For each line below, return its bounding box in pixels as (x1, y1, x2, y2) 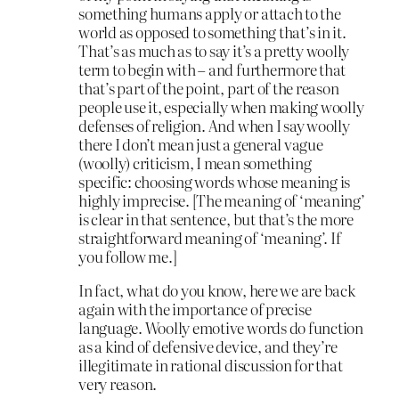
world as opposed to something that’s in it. (78, 20, 346, 44)
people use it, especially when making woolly (78, 95, 364, 118)
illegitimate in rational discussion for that (78, 353, 343, 376)
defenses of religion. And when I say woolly (78, 114, 350, 137)
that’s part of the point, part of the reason (78, 77, 339, 100)
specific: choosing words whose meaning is (78, 170, 351, 193)
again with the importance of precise (78, 297, 312, 320)
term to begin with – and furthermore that (78, 58, 346, 81)
